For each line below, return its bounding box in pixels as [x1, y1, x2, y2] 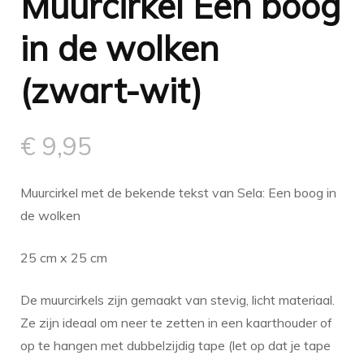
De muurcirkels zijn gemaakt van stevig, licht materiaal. [20, 292, 335, 308]
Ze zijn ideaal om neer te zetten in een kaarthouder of [20, 314, 332, 331]
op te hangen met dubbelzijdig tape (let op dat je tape [20, 337, 331, 353]
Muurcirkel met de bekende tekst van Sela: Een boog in [20, 184, 336, 201]
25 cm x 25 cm [20, 249, 107, 266]
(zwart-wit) [20, 69, 202, 112]
